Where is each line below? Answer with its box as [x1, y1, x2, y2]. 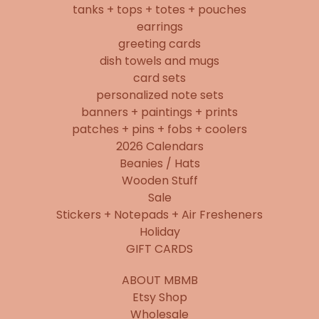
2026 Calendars [115, 138, 204, 155]
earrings [136, 19, 183, 35]
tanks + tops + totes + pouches [73, 1, 246, 18]
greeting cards [118, 36, 201, 52]
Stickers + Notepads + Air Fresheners [56, 206, 263, 223]
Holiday [139, 224, 180, 240]
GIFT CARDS [126, 241, 193, 257]
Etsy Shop [132, 289, 187, 305]
